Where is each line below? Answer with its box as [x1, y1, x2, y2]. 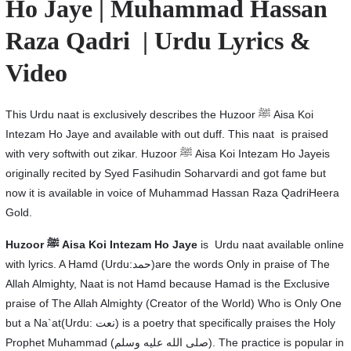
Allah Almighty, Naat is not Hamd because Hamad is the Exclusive [5, 277, 330, 290]
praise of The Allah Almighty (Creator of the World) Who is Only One [5, 297, 342, 309]
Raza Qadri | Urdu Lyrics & [5, 27, 311, 55]
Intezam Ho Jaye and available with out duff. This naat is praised [5, 128, 328, 140]
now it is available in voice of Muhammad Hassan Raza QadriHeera [5, 186, 339, 199]
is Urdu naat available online [197, 238, 344, 251]
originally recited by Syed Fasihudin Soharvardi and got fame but [5, 167, 326, 179]
